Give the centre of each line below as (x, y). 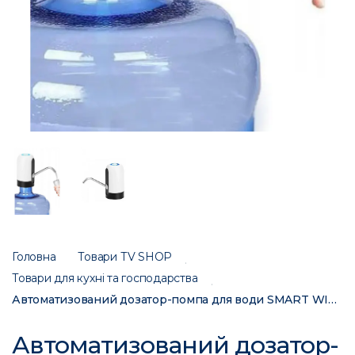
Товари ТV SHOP (125, 257)
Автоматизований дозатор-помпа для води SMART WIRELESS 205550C (333, 300)
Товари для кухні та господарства (105, 279)
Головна (34, 257)
